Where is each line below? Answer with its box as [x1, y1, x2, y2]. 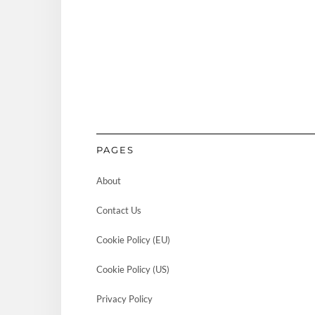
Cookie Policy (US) [96, 264, 169, 276]
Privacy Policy [96, 293, 153, 305]
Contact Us [96, 205, 141, 217]
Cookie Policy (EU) [96, 234, 170, 246]
